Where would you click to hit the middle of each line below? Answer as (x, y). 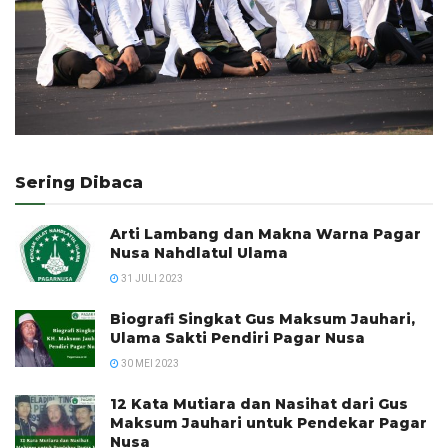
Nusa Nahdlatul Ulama (199, 253)
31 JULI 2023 (151, 279)
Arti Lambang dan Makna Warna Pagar (265, 234)
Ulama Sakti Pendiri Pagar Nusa (237, 338)
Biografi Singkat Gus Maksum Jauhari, (262, 319)
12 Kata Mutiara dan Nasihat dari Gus (259, 404)
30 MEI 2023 (149, 364)
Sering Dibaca (79, 183)
